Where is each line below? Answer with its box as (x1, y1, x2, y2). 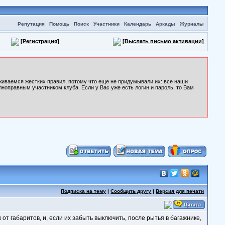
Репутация (17, 21, 45, 27)
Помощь (49, 21, 69, 27)
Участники (93, 21, 120, 27)
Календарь (124, 21, 151, 27)
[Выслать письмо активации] (122, 38, 204, 44)
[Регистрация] (20, 38, 59, 44)
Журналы (179, 21, 204, 27)
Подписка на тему (61, 188, 106, 194)
